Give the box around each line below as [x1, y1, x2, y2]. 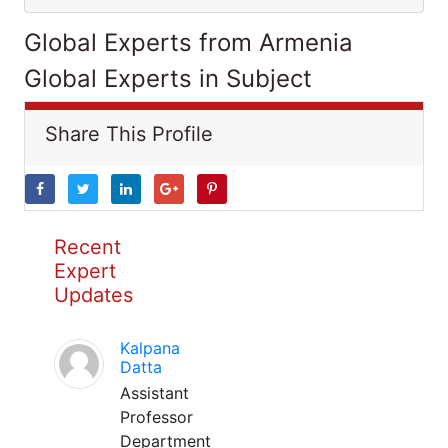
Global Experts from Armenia [24, 28, 353, 57]
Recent [54, 235, 121, 259]
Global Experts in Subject [24, 64, 312, 93]
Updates [54, 283, 133, 307]
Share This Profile [45, 122, 213, 146]
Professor [120, 407, 193, 427]
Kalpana [120, 338, 180, 358]
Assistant [120, 383, 189, 403]
